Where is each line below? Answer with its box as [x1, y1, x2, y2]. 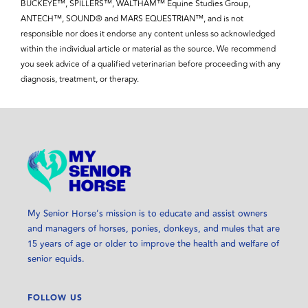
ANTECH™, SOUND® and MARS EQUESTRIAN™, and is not [21, 12, 243, 25]
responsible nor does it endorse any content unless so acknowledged [21, 27, 275, 41]
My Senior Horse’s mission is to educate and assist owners [27, 206, 267, 221]
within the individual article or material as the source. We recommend [21, 42, 276, 56]
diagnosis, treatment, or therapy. [21, 72, 139, 86]
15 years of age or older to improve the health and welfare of [27, 236, 279, 251]
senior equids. [27, 252, 85, 266]
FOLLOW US [27, 291, 82, 305]
